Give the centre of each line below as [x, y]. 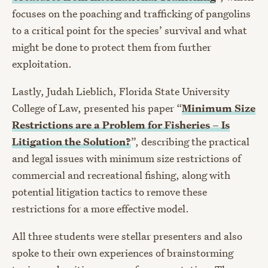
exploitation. [42, 64]
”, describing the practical [190, 142]
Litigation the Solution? [71, 142]
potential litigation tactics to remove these [109, 192]
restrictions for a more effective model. [100, 209]
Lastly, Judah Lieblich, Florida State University [121, 92]
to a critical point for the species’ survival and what [130, 31]
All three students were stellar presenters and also [127, 236]
